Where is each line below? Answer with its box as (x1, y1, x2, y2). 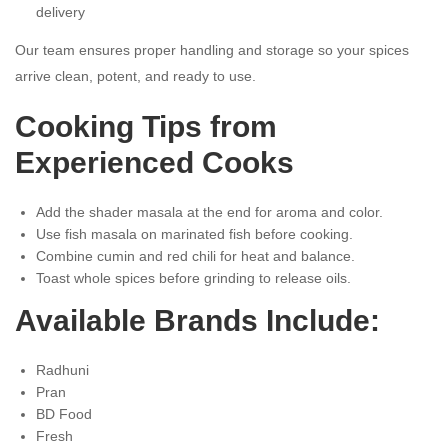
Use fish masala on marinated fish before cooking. (36, 225, 353, 242)
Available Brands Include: (15, 303, 380, 337)
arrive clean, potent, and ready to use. (15, 67, 256, 84)
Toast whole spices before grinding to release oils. (36, 269, 351, 286)
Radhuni (36, 361, 89, 378)
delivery (36, 3, 85, 20)
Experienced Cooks (15, 145, 294, 179)
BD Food (36, 405, 92, 422)
